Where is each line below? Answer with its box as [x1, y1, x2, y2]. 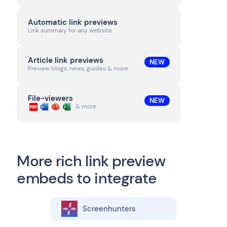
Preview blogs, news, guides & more [28, 64, 129, 73]
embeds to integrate [17, 168, 157, 188]
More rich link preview [17, 151, 165, 171]
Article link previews [28, 55, 104, 66]
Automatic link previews [28, 17, 118, 28]
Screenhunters [83, 203, 136, 214]
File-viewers [28, 93, 73, 104]
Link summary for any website [28, 26, 112, 35]
